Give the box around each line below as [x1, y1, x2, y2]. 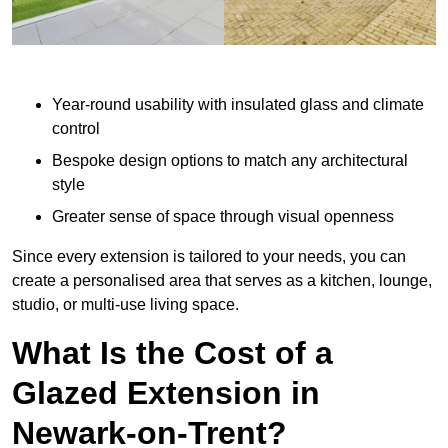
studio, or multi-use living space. [12, 296, 239, 314]
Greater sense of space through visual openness [52, 208, 394, 226]
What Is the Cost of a [12, 335, 333, 372]
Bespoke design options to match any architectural [52, 152, 408, 170]
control [52, 120, 100, 138]
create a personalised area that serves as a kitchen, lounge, [12, 272, 432, 290]
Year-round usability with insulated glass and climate [52, 96, 424, 114]
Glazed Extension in [12, 375, 320, 412]
